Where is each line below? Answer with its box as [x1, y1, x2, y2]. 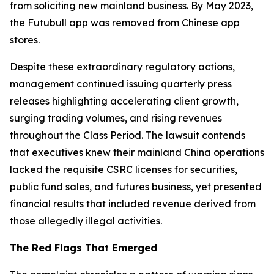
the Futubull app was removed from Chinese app [10, 17, 240, 29]
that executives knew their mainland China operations [10, 146, 264, 158]
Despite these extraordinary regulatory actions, [10, 61, 235, 73]
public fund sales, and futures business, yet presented [10, 180, 262, 193]
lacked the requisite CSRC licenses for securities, [10, 163, 237, 176]
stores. [10, 34, 40, 46]
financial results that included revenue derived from [10, 198, 256, 210]
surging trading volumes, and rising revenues [10, 112, 222, 124]
